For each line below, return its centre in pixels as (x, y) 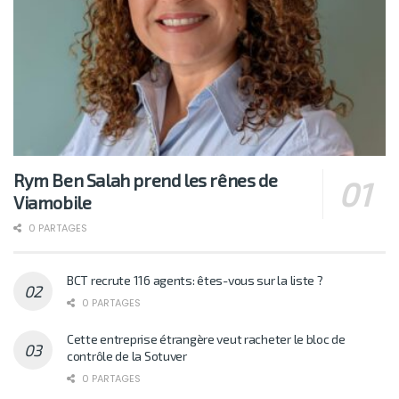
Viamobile (53, 203)
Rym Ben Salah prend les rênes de (146, 180)
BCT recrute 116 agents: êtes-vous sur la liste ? (195, 281)
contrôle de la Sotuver (127, 356)
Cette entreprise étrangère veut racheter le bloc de (206, 339)
